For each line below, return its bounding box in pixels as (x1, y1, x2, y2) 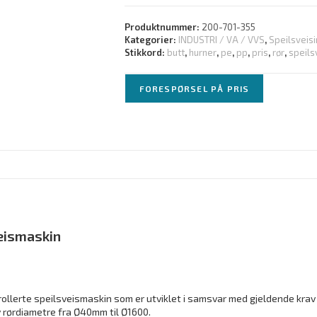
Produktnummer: (124, 21, 202, 33)
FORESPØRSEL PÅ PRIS (139, 83, 250, 93)
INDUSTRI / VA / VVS (178, 34, 265, 45)
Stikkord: (124, 47, 167, 58)
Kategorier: (124, 34, 178, 45)
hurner (188, 47, 217, 58)
